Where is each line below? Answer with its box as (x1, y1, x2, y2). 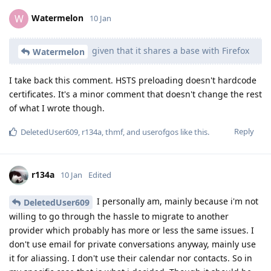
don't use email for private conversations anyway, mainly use (9, 238, 256, 250)
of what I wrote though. (9, 102, 105, 114)
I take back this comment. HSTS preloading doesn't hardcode (9, 74, 256, 87)
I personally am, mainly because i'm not (94, 195, 258, 207)
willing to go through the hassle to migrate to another (9, 210, 229, 222)
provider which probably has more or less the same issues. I (9, 224, 254, 236)
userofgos (142, 126, 178, 138)
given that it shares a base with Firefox (90, 45, 249, 57)
